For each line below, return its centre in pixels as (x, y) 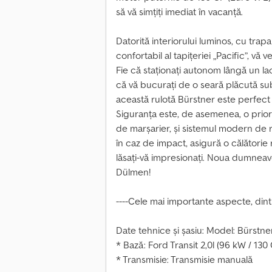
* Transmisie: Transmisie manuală (184, 260)
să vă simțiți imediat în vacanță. (179, 12)
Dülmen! (133, 172)
